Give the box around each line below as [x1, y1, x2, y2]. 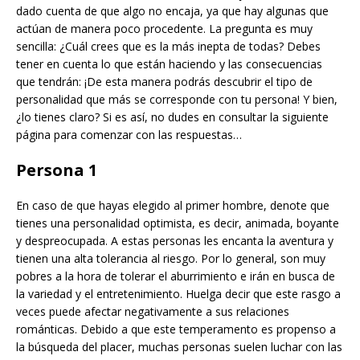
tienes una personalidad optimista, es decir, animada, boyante [16, 215, 339, 231]
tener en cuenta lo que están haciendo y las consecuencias [16, 55, 322, 72]
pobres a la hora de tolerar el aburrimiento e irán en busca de [16, 268, 335, 284]
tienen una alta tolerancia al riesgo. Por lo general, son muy [16, 250, 325, 266]
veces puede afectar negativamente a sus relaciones [16, 303, 289, 319]
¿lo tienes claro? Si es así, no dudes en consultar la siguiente [16, 108, 329, 125]
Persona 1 [16, 158, 97, 181]
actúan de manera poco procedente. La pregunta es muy [16, 20, 313, 36]
